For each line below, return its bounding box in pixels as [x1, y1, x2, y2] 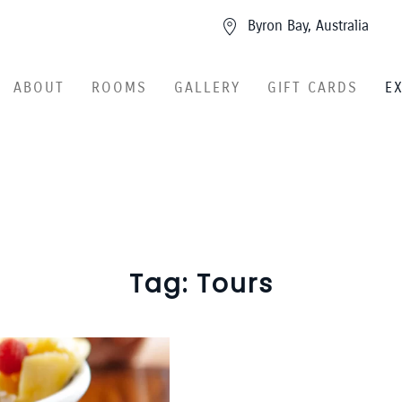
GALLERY [173, 78, 240, 96]
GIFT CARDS [267, 78, 358, 96]
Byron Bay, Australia [248, 17, 369, 34]
